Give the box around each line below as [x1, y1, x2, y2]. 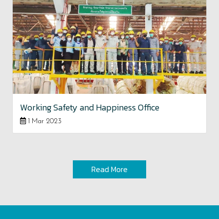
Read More [91, 163, 128, 175]
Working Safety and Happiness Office [20, 100, 159, 114]
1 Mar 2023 [26, 117, 62, 125]
